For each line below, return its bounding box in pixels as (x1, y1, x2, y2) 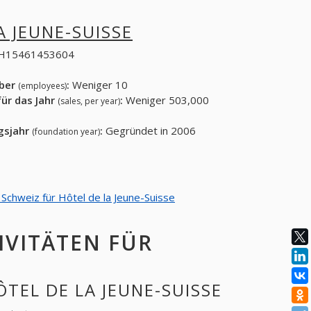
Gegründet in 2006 (102, 124, 196, 138)
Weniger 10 (69, 78, 128, 92)
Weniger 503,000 (122, 93, 209, 108)
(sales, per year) (57, 95, 120, 108)
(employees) (17, 80, 67, 92)
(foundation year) (31, 126, 100, 138)
